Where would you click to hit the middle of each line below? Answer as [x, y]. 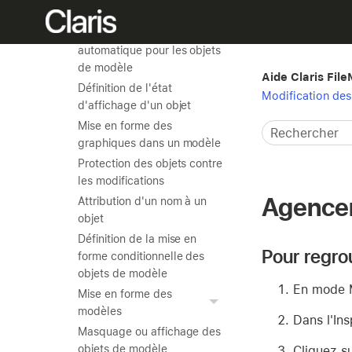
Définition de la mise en [137, 239]
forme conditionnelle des [141, 256]
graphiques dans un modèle [150, 143]
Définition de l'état [125, 88]
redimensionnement [128, 33]
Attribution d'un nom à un [143, 201]
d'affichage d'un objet [135, 105]
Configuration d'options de [146, 16]
